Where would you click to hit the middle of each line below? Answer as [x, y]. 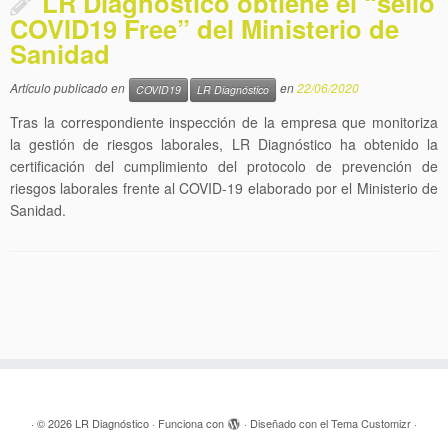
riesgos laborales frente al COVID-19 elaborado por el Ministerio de [224, 188]
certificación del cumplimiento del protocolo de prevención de [224, 166]
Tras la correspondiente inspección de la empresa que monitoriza [224, 122]
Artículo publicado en [69, 88]
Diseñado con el [290, 423]
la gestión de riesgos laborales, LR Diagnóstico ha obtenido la [224, 144]
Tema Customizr [371, 423]
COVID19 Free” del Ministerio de [204, 28]
